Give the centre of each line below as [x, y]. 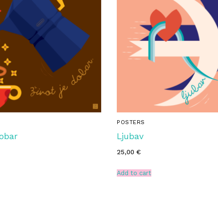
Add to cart [134, 173]
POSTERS [131, 122]
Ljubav [130, 136]
